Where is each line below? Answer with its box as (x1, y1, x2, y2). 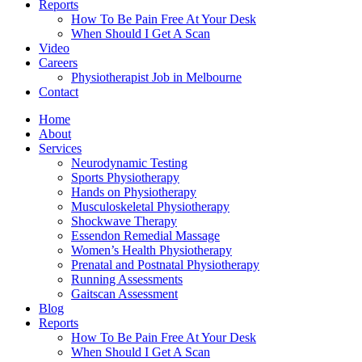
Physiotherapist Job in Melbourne (71, 70, 242, 85)
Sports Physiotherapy (71, 170, 179, 185)
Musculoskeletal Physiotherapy (71, 200, 229, 214)
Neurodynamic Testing (71, 156, 187, 170)
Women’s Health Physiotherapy (71, 243, 232, 258)
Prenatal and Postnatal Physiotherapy (71, 258, 259, 272)
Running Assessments (71, 272, 183, 287)
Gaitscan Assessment (71, 287, 178, 301)
